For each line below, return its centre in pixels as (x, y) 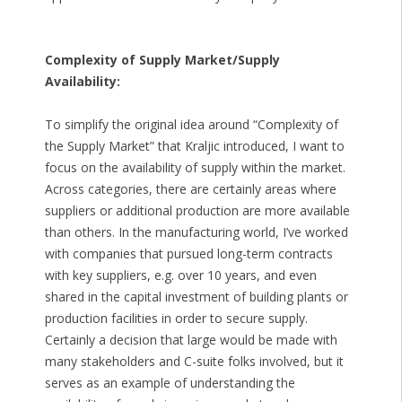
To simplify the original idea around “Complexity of (191, 125)
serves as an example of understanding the (170, 383)
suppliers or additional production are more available (197, 211)
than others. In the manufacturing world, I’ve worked (196, 232)
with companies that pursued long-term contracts (188, 254)
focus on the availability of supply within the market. (195, 168)
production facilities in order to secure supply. (176, 319)
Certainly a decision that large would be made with (191, 340)
